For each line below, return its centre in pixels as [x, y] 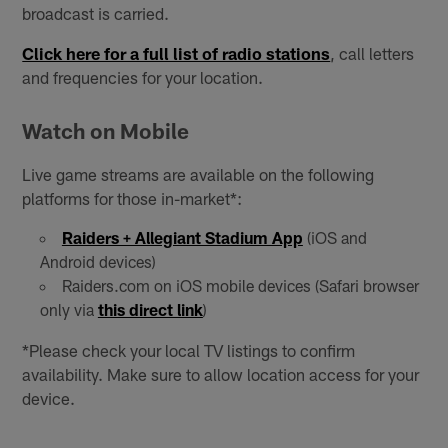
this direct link [150, 310]
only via [68, 310]
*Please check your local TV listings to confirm [189, 350]
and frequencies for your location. [143, 76]
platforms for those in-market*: [132, 198]
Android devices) [97, 262]
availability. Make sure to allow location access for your [221, 374]
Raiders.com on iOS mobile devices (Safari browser [240, 286]
